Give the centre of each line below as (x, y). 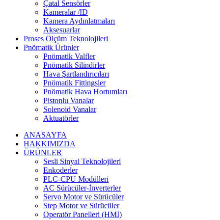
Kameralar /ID (66, 12)
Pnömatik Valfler (69, 56)
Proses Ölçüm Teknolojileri (66, 38)
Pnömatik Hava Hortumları (85, 91)
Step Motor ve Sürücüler (81, 205)
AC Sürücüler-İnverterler (82, 188)
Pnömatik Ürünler (51, 47)
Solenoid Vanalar (70, 109)
